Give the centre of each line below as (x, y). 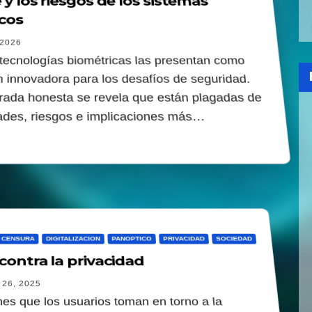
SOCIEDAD (234, 238)
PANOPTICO (131, 238)
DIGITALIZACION (73, 238)
